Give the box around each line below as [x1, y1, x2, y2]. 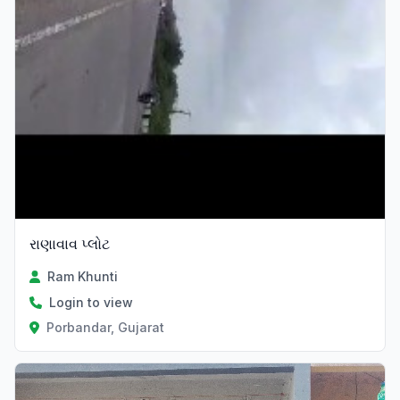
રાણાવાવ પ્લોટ [29, 235, 110, 254]
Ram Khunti [47, 269, 119, 285]
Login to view [49, 295, 133, 311]
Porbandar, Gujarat [46, 320, 164, 336]
